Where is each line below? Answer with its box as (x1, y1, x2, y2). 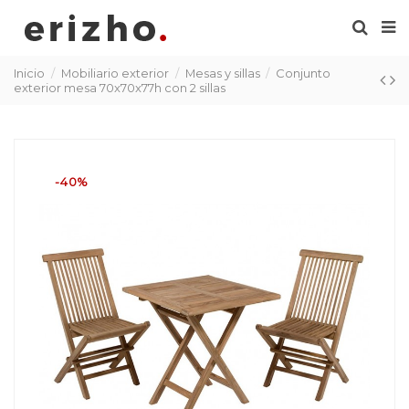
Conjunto (276, 65, 331, 80)
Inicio (14, 65, 45, 80)
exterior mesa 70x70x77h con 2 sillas (14, 79, 225, 95)
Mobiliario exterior (60, 65, 169, 80)
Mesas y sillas (184, 65, 260, 80)
